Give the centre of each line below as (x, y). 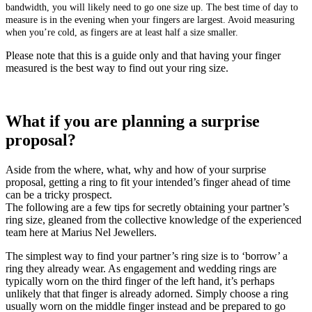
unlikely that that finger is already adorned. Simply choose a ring (147, 293)
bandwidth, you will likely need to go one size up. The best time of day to (152, 7)
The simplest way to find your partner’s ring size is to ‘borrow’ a (147, 256)
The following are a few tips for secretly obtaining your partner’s (147, 207)
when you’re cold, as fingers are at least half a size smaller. (122, 32)
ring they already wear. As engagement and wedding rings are (141, 268)
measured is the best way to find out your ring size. (117, 68)
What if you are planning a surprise (133, 121)
